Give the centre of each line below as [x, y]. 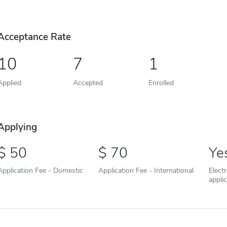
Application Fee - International [146, 171]
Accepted [88, 83]
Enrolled [161, 83]
